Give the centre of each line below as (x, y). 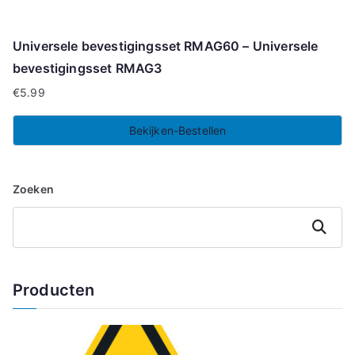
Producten (54, 290)
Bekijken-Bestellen (177, 130)
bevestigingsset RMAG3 (88, 68)
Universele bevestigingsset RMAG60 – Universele (166, 46)
